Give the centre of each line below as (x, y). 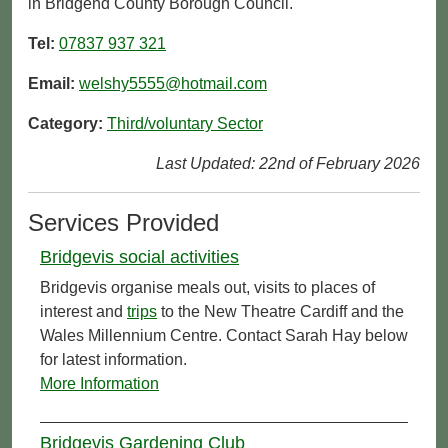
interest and (83, 311)
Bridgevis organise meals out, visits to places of (207, 287)
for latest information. (113, 359)
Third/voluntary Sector (185, 123)
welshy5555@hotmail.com (173, 83)
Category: (67, 123)
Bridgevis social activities (139, 256)
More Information (99, 383)
